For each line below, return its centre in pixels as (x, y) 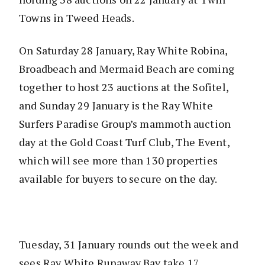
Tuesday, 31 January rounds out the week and (129, 245)
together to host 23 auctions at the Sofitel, (124, 87)
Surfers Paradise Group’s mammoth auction (125, 124)
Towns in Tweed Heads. (77, 18)
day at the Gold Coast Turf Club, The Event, (124, 142)
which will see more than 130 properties (119, 161)
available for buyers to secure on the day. (118, 179)
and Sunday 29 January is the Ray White (116, 106)
